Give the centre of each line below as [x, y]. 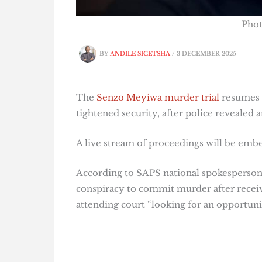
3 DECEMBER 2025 [206, 54]
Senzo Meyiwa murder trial [158, 98]
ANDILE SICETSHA [141, 54]
